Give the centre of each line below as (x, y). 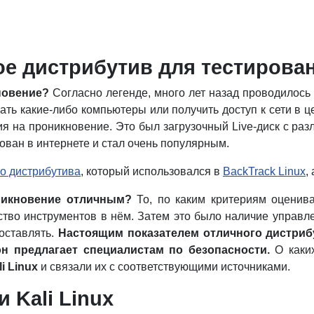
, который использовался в (152, 171)
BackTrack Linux (264, 171)
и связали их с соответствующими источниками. (164, 266)
